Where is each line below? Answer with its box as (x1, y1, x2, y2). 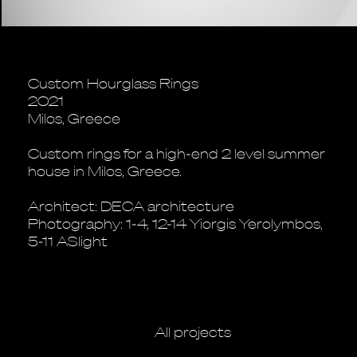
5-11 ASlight (28, 232, 108, 249)
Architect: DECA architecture (28, 197, 234, 214)
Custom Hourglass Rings (28, 74, 198, 92)
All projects (154, 323, 231, 340)
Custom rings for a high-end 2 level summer (28, 144, 325, 162)
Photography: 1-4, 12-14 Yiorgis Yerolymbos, (28, 214, 323, 232)
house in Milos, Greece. (28, 162, 182, 179)
